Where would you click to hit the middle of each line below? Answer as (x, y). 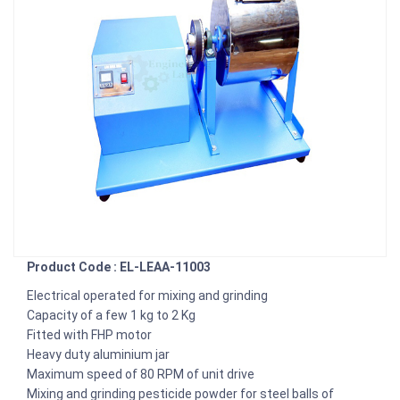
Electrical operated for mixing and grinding (147, 295)
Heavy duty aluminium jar (98, 354)
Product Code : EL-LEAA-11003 (119, 267)
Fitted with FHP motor (89, 334)
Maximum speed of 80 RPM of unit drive (141, 374)
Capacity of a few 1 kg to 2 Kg (111, 315)
